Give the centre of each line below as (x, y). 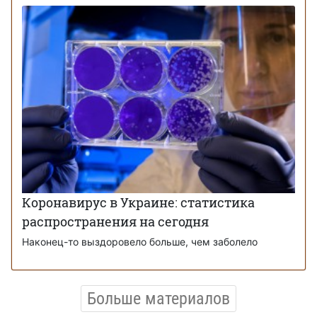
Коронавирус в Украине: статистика (138, 203)
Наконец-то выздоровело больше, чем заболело (140, 242)
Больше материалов (158, 299)
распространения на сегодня (115, 222)
